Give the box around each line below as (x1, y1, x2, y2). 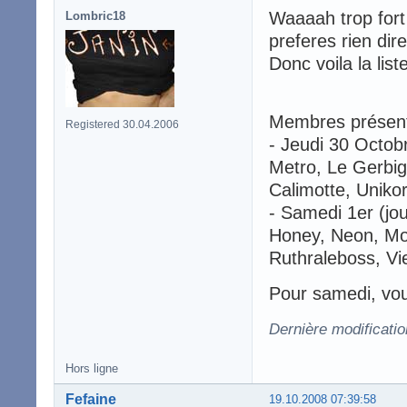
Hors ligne (65, 362, 118, 376)
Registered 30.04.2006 (65, 118, 179, 132)
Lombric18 (65, 9, 125, 24)
